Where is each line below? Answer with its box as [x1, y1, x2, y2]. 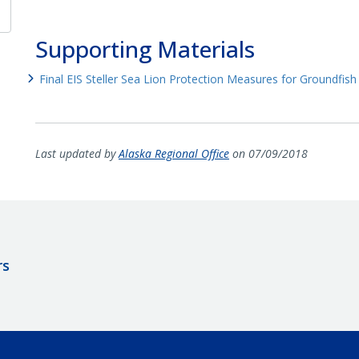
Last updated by [34, 145, 119, 161]
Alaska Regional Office [118, 145, 229, 161]
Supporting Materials [34, 33, 255, 64]
